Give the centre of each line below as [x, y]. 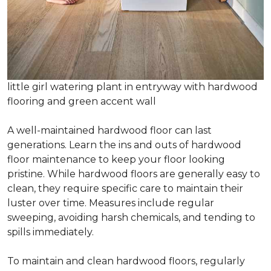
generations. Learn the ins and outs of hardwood [124, 145]
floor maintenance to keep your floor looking [116, 160]
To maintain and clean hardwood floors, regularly [126, 261]
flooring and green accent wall [82, 102]
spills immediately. [51, 232]
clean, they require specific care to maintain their [125, 189]
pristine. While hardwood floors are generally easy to [134, 174]
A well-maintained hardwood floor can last [109, 131]
